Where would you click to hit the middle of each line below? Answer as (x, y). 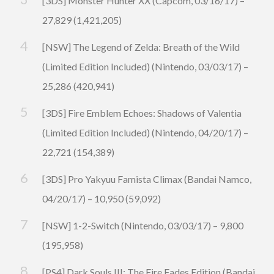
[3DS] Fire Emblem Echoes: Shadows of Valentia (142, 113)
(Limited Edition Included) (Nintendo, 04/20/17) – (145, 133)
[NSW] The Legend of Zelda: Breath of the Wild (141, 47)
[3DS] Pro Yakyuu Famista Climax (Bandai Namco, (147, 179)
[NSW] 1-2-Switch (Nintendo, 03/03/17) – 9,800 (143, 226)
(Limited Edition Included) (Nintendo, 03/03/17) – (145, 67)
